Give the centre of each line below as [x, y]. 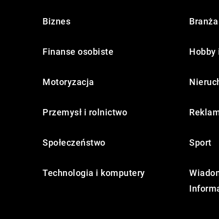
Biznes [56, 21]
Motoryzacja [68, 82]
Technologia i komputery [94, 173]
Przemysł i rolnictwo [85, 112]
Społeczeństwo [74, 142]
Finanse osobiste [78, 52]
